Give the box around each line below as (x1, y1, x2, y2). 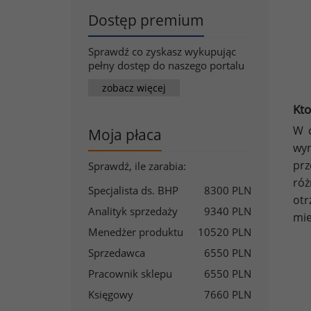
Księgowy (88, 287, 133, 301)
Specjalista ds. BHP (88, 183, 178, 197)
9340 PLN (204, 204, 251, 218)
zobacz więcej (102, 81, 166, 94)
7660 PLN (204, 287, 251, 301)
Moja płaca (88, 125, 162, 144)
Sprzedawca (88, 246, 145, 260)
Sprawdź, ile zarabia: (88, 159, 186, 173)
